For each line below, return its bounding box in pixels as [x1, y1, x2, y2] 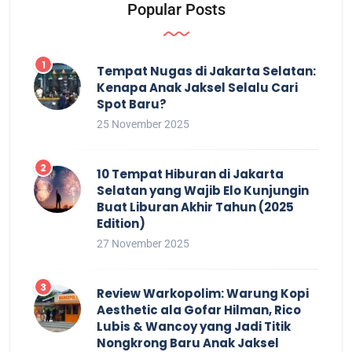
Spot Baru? [97, 95, 167, 112]
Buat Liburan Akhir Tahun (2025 [97, 198, 294, 215]
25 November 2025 [97, 117, 189, 130]
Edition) [97, 214, 145, 232]
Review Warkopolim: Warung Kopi [97, 284, 309, 302]
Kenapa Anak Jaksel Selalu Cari [97, 79, 298, 96]
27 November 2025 [97, 236, 189, 250]
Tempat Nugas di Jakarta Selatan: [97, 62, 316, 79]
